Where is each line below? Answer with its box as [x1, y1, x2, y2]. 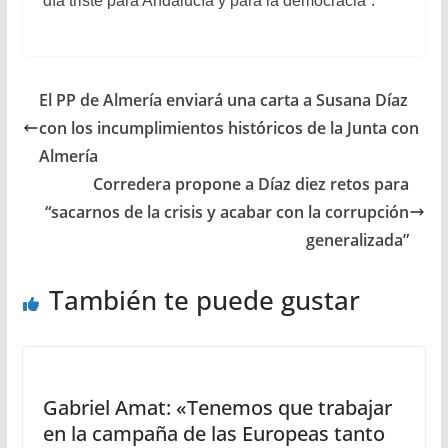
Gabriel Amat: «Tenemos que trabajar [42, 394, 392, 421]
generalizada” [306, 229, 410, 251]
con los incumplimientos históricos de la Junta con [38, 117, 419, 139]
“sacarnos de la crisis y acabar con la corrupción [45, 201, 410, 223]
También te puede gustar [48, 282, 360, 318]
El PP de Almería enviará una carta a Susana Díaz [38, 89, 408, 111]
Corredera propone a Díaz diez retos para [93, 173, 410, 195]
